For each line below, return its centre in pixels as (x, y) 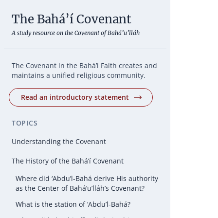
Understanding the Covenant (59, 141)
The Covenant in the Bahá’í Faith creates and (84, 65)
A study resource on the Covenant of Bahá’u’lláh (76, 33)
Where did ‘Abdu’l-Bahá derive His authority (87, 178)
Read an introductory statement (75, 97)
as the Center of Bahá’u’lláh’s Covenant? (80, 188)
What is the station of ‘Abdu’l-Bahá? (73, 204)
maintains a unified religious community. (79, 75)
